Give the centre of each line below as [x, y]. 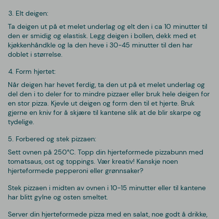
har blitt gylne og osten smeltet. [58, 197]
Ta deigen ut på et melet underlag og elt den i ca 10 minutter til [108, 26]
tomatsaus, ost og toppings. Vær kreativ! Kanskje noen [93, 161]
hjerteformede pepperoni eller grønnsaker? [76, 170]
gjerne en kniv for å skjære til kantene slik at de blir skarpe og [104, 112]
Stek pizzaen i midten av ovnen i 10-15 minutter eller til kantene [107, 187]
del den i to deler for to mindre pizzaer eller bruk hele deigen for [109, 94]
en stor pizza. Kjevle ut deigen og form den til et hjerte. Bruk [101, 103]
